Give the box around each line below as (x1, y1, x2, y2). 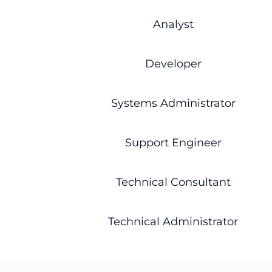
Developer (144, 56, 202, 70)
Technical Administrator (108, 214, 238, 228)
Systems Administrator (110, 96, 236, 110)
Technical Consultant (115, 175, 231, 189)
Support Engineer (124, 135, 222, 149)
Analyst (152, 17, 194, 31)
